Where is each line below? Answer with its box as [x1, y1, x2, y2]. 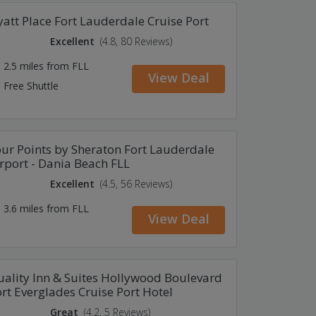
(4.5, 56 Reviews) [99, 176, 172, 190]
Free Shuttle [3, 79, 59, 92]
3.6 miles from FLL [3, 202, 89, 215]
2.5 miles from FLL [3, 59, 89, 73]
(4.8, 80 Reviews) [99, 34, 172, 48]
